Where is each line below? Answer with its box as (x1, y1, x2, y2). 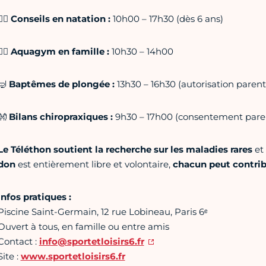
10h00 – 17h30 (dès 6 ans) (110, 13, 223, 25)
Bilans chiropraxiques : (6, 111, 115, 123)
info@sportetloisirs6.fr (39, 236, 144, 248)
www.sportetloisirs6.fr (20, 251, 125, 262)
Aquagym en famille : (10, 46, 112, 58)
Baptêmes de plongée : (8, 78, 117, 90)
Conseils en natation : (10, 13, 110, 25)
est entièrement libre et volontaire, (15, 159, 173, 170)
